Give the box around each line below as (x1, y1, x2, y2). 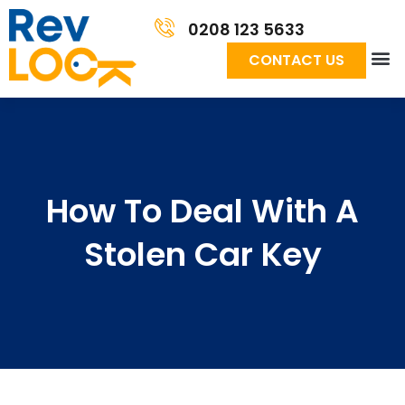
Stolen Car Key (83, 231, 322, 278)
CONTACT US (248, 50, 344, 71)
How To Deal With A (46, 187, 359, 234)
